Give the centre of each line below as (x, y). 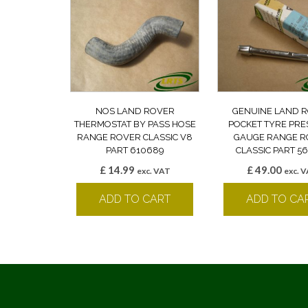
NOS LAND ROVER (135, 111)
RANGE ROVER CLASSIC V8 (135, 137)
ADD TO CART (135, 199)
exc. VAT (153, 170)
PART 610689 (135, 150)
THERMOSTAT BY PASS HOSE (135, 124)
